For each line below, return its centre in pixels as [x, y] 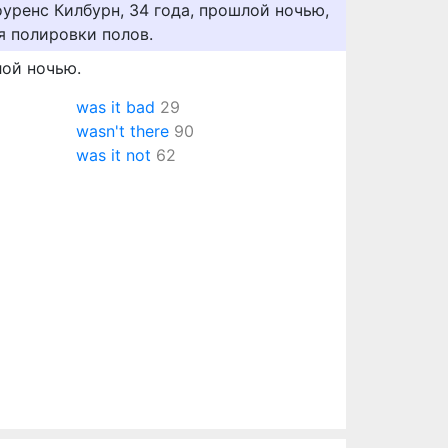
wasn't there [122, 131]
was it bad [115, 107]
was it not [113, 155]
